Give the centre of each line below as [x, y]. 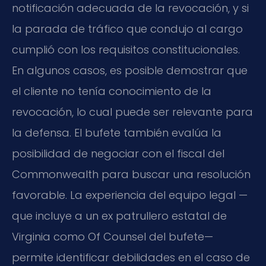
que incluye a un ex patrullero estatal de [119, 216]
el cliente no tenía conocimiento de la [112, 91]
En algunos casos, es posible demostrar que [130, 71]
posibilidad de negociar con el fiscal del [118, 154]
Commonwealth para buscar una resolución [131, 175]
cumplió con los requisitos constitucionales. [126, 50]
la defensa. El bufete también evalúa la [117, 133]
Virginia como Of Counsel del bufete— [113, 237]
